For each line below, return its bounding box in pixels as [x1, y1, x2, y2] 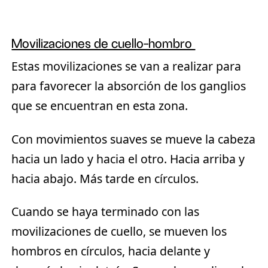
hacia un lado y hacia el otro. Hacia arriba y [11, 150, 245, 167]
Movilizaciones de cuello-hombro [11, 36, 196, 51]
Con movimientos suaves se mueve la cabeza [11, 130, 256, 147]
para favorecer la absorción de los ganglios [11, 78, 246, 95]
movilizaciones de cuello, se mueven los [11, 223, 227, 240]
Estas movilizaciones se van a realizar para [11, 58, 242, 75]
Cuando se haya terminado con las [11, 203, 200, 220]
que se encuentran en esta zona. [11, 98, 188, 114]
